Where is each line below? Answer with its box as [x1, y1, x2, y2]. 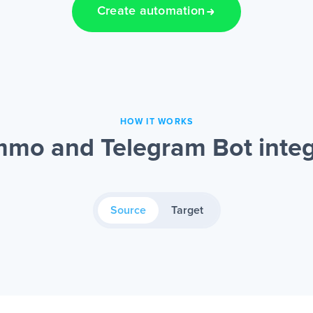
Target [170, 205, 203, 217]
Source [110, 205, 146, 217]
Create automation [96, 5, 205, 18]
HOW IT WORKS [119, 117, 194, 127]
